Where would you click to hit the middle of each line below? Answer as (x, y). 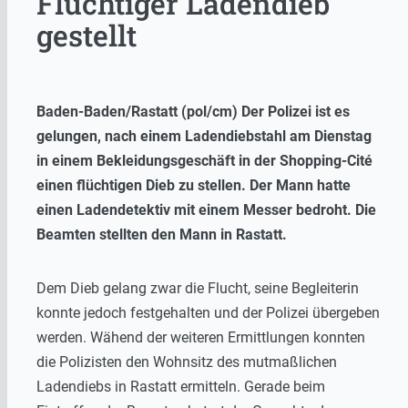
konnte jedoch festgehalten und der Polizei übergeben (208, 313)
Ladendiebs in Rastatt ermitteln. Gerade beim (181, 387)
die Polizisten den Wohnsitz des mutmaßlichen (187, 362)
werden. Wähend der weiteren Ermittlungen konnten (201, 338)
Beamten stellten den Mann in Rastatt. (162, 235)
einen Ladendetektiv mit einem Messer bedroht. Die (206, 210)
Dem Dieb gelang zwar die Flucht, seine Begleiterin (198, 289)
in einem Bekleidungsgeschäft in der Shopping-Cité (204, 161)
